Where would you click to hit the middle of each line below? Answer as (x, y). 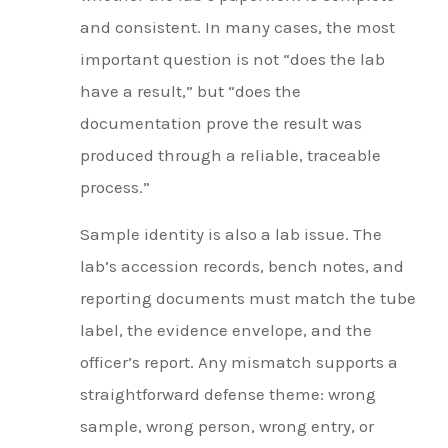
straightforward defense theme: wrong (228, 393)
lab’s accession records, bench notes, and (242, 265)
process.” (115, 187)
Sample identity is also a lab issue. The (231, 233)
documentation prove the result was (221, 123)
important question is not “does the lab (232, 59)
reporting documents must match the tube (248, 297)
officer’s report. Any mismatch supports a (239, 361)
